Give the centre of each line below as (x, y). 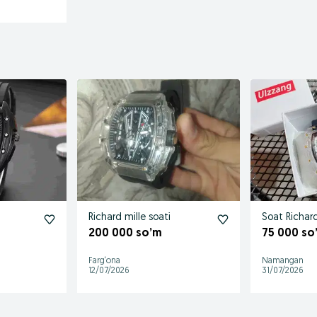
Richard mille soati (130, 217)
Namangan (282, 261)
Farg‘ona (105, 261)
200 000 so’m (126, 233)
